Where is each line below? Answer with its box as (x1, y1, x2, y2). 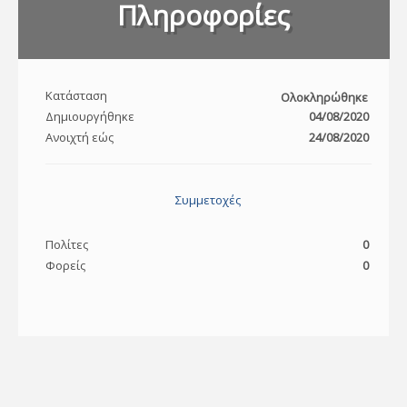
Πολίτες (45, 235, 88, 253)
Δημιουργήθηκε (45, 108, 134, 125)
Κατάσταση (45, 87, 107, 104)
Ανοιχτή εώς (45, 129, 114, 146)
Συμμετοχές (175, 192, 241, 209)
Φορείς (45, 256, 85, 273)
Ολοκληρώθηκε (280, 89, 368, 106)
